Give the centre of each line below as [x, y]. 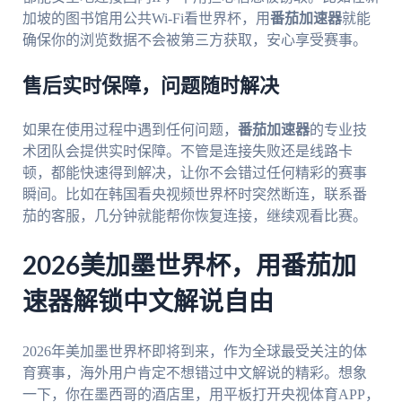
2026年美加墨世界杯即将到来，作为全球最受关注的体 [194, 351]
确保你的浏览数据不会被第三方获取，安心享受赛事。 [194, 40]
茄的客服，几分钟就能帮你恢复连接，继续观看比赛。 [194, 216]
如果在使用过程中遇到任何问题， [130, 130]
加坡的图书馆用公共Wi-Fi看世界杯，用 [146, 19]
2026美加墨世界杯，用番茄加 [189, 267]
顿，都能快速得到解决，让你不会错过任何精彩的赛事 [194, 173]
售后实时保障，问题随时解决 [150, 87]
